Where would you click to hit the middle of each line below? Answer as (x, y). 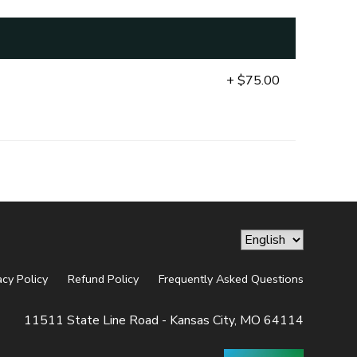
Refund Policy (103, 279)
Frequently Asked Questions (231, 279)
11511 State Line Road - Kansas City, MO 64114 (163, 321)
